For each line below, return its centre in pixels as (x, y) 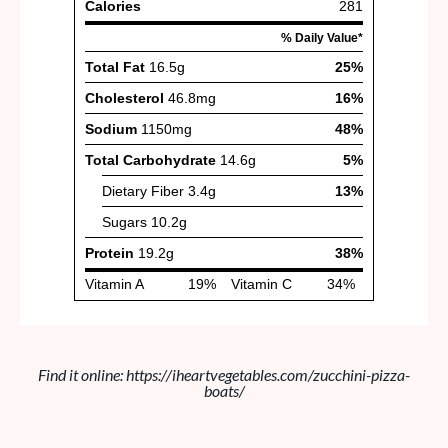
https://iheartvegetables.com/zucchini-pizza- (268, 375)
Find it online (79, 375)
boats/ (224, 391)
